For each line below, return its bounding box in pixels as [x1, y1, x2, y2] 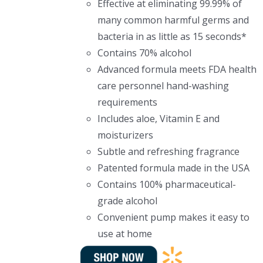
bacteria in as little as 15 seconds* [97, 30, 247, 43]
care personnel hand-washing [97, 79, 229, 92]
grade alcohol [97, 194, 157, 207]
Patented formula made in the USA [97, 161, 249, 174]
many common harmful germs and [97, 14, 249, 26]
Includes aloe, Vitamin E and [97, 112, 220, 125]
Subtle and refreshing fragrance [97, 145, 240, 158]
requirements [97, 96, 157, 109]
